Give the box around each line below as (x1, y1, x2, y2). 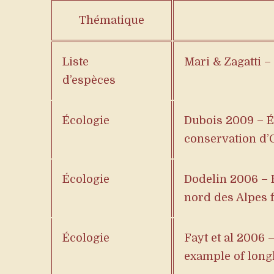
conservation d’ (184, 133, 269, 145)
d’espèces (62, 74, 116, 86)
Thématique (79, 14, 144, 26)
